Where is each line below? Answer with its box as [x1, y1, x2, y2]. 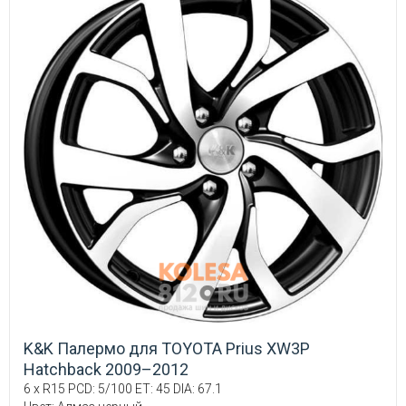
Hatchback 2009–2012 [24, 360, 188, 380]
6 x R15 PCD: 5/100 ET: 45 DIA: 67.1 [24, 382, 222, 397]
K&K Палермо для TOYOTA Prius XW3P [24, 339, 310, 359]
